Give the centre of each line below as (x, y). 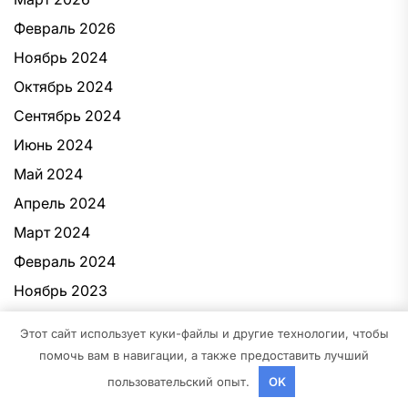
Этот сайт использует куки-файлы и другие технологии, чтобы (204, 333)
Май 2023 (48, 378)
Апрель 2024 (60, 203)
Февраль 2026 (65, 28)
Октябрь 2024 (63, 87)
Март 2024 (52, 232)
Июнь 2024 (53, 145)
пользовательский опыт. (180, 381)
